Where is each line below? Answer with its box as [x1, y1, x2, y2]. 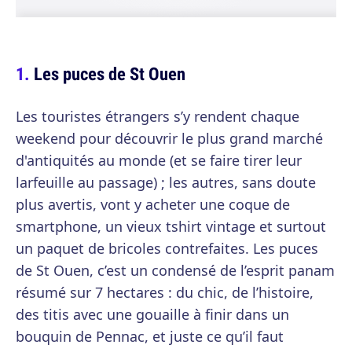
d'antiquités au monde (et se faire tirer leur [16, 151, 302, 170]
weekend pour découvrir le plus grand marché [16, 129, 323, 148]
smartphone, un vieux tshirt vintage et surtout [16, 217, 326, 236]
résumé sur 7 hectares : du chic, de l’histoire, [16, 283, 313, 302]
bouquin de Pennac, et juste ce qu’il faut [16, 327, 284, 346]
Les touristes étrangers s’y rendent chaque [16, 107, 299, 126]
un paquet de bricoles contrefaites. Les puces [16, 239, 318, 258]
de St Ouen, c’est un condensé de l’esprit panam [16, 261, 335, 280]
